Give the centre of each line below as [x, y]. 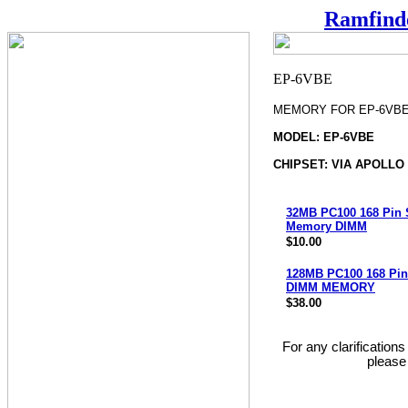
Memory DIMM [326, 226]
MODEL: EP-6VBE [324, 137]
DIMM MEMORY [331, 287]
